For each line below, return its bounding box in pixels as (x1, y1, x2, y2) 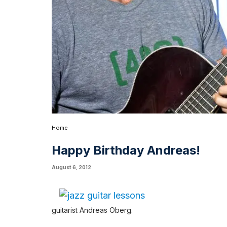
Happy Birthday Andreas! (52, 142, 200, 158)
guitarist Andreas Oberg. (52, 205, 133, 214)
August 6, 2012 (52, 164, 91, 170)
